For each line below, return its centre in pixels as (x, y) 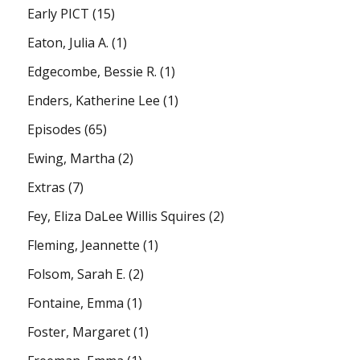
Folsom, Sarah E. (77, 274)
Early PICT (59, 13)
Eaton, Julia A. (68, 42)
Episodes (55, 129)
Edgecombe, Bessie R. (92, 71)
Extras (47, 187)
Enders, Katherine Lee (94, 100)
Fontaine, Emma (76, 303)
